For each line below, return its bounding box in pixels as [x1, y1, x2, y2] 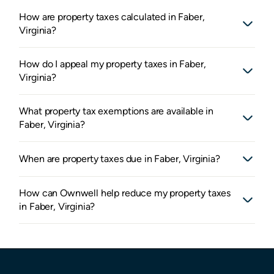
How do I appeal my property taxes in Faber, [19, 58, 206, 70]
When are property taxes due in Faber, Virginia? [19, 153, 220, 165]
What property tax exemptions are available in [19, 105, 214, 117]
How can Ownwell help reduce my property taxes [19, 187, 231, 199]
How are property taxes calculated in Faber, [19, 11, 205, 23]
